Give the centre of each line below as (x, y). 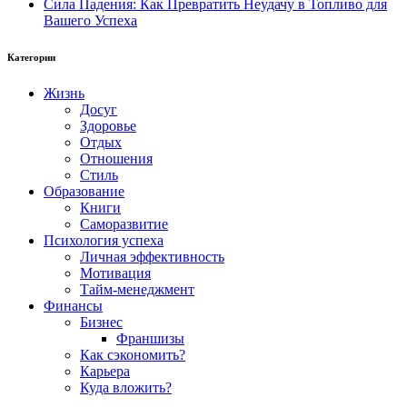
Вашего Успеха (90, 21)
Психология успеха (104, 241)
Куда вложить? (126, 388)
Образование (84, 192)
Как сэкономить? (133, 355)
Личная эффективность (152, 257)
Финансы (73, 306)
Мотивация (115, 273)
